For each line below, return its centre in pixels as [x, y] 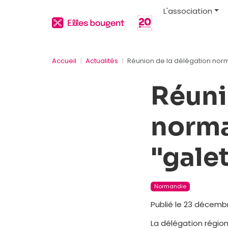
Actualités [102, 61]
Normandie [170, 186]
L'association [188, 11]
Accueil [64, 61]
